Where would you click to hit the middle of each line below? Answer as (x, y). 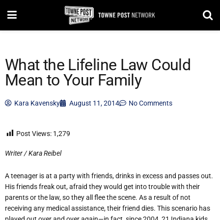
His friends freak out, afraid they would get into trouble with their (102, 187)
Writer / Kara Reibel (33, 153)
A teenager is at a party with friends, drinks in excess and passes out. (109, 176)
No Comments (151, 103)
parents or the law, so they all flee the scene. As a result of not (98, 198)
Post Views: (34, 134)
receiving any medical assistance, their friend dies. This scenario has (108, 208)
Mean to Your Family (73, 80)
